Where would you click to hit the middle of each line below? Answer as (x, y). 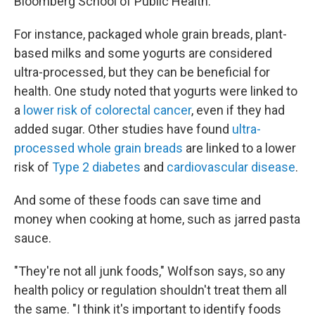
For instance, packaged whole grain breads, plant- (150, 34)
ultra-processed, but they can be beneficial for (142, 72)
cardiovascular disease (231, 167)
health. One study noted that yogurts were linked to (156, 91)
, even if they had (238, 110)
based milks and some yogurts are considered (143, 53)
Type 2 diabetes (96, 167)
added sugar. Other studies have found (122, 129)
